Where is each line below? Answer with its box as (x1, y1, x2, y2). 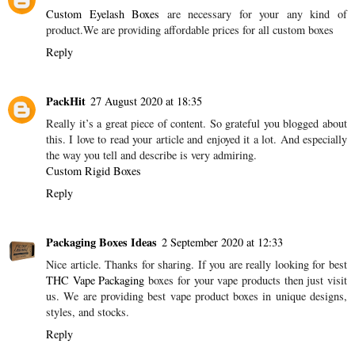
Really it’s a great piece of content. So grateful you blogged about (46, 116, 347, 132)
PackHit (46, 93, 86, 110)
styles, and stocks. (46, 304, 129, 320)
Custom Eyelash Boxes (46, 6, 160, 22)
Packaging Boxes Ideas (46, 234, 157, 251)
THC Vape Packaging (46, 273, 145, 288)
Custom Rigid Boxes (46, 163, 141, 179)
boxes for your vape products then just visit (144, 273, 348, 288)
